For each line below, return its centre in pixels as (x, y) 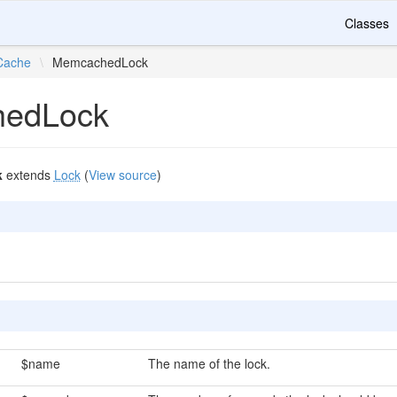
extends (28, 175)
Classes (367, 23)
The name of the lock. (209, 363)
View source (122, 175)
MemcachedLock (101, 62)
